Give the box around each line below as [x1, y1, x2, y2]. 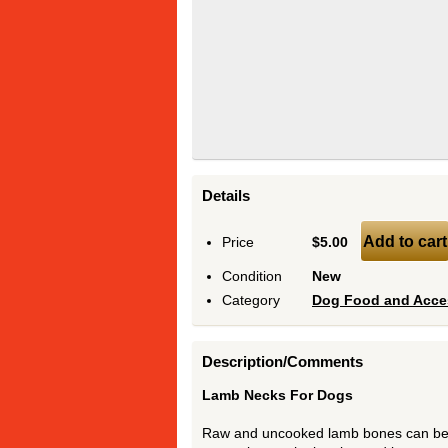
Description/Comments [202, 353, 363, 370]
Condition [222, 268, 282, 284]
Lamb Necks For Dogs [202, 387, 353, 403]
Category [222, 292, 280, 308]
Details [202, 187, 250, 204]
